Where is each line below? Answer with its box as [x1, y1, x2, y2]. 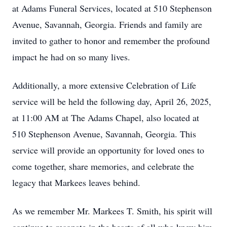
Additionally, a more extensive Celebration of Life [12, 79, 196, 91]
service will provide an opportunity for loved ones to [12, 144, 204, 156]
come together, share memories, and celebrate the [12, 160, 194, 172]
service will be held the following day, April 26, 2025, [12, 95, 211, 107]
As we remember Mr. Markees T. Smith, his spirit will [12, 205, 212, 217]
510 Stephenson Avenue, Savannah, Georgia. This [12, 128, 196, 140]
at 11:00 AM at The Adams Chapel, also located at [12, 111, 199, 124]
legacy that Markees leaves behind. [12, 176, 140, 188]
